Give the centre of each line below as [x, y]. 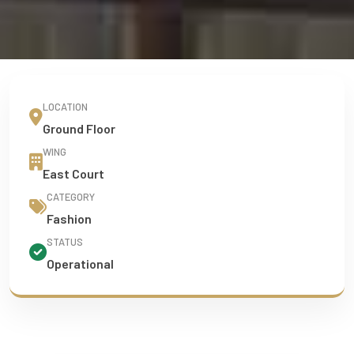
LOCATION [65, 106]
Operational [80, 263]
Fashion [69, 218]
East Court [73, 173]
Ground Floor [79, 128]
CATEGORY [71, 196]
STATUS [65, 241]
